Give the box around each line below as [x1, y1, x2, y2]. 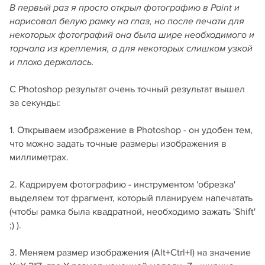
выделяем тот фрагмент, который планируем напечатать [9, 192, 253, 205]
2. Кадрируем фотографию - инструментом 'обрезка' [9, 179, 235, 191]
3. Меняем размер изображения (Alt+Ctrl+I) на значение [9, 247, 251, 259]
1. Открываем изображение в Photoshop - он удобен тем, [9, 124, 253, 137]
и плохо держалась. [9, 57, 94, 69]
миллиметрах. [9, 151, 69, 164]
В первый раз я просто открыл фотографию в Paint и [9, 2, 240, 14]
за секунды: [9, 97, 60, 109]
